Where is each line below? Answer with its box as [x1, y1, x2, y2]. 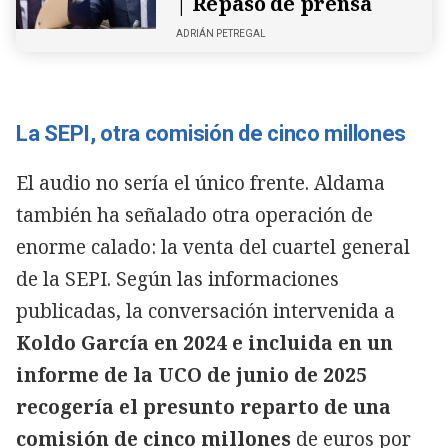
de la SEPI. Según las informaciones [16, 266, 339, 292]
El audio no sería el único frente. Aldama [16, 170, 385, 196]
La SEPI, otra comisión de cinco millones [16, 121, 406, 146]
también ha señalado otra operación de [16, 202, 373, 228]
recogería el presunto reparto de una [16, 394, 391, 420]
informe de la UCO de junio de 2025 [16, 362, 367, 388]
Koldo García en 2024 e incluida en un [16, 330, 393, 356]
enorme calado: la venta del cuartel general [16, 234, 410, 260]
